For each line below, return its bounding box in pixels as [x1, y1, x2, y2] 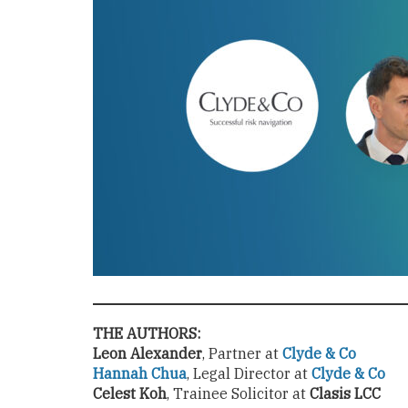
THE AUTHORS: [93, 323, 200, 342]
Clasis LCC [310, 383, 381, 403]
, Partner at [202, 343, 282, 362]
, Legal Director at [187, 363, 311, 382]
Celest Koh [93, 383, 167, 403]
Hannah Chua [93, 363, 187, 382]
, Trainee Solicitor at [167, 383, 310, 403]
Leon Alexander [93, 343, 202, 362]
